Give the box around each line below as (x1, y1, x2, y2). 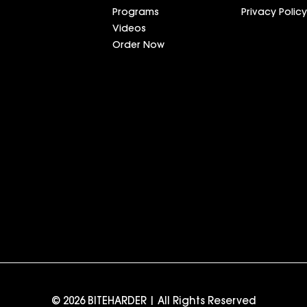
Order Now (112, 40, 164, 51)
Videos (112, 24, 146, 34)
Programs (112, 8, 159, 18)
